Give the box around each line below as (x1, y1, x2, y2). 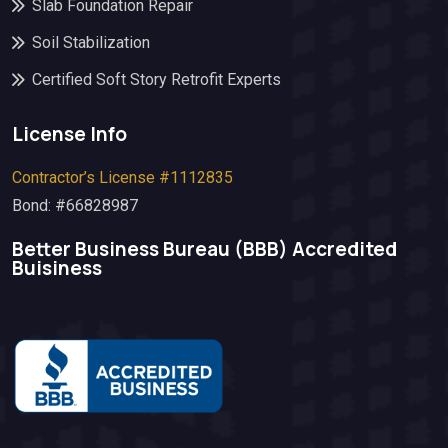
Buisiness (12, 254, 102, 281)
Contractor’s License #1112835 (12, 167, 233, 187)
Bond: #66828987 (12, 195, 138, 215)
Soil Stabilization (32, 32, 150, 52)
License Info (12, 120, 127, 147)
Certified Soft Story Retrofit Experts (32, 69, 281, 89)
